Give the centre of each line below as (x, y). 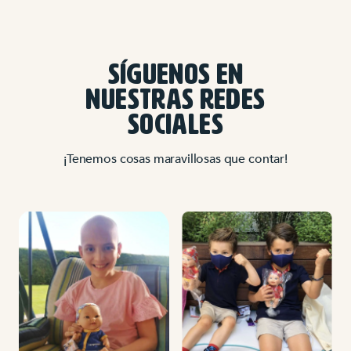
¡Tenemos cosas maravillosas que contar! (175, 159)
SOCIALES (175, 126)
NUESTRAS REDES (175, 101)
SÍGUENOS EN (175, 76)
